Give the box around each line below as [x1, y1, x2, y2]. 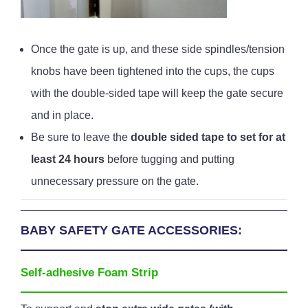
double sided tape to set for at [131, 131, 285, 143]
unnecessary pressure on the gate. [31, 175, 199, 187]
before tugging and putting [104, 153, 234, 165]
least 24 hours [31, 153, 104, 165]
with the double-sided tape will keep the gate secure [31, 87, 283, 99]
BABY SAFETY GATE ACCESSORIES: [21, 223, 242, 237]
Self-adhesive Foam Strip [21, 265, 158, 279]
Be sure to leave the [31, 131, 131, 143]
